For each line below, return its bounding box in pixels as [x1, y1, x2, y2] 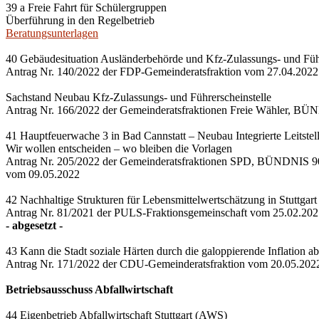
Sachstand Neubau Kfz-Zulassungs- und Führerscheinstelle [6, 91, 271, 103]
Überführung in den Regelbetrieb [6, 14, 155, 26]
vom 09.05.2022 [6, 168, 80, 180]
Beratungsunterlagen [6, 27, 98, 39]
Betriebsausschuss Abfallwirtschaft [6, 283, 173, 296]
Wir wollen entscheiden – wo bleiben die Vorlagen [6, 142, 232, 155]
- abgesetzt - [6, 219, 63, 231]
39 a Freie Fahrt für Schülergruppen [6, 1, 167, 14]
